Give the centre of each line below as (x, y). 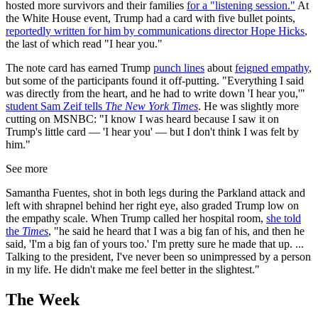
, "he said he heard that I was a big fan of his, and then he (176, 231)
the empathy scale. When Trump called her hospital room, (136, 219)
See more (27, 169)
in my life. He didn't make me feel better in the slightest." (133, 270)
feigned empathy (272, 68)
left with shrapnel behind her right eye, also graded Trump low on (152, 206)
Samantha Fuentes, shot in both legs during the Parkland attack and (155, 193)
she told (284, 219)
